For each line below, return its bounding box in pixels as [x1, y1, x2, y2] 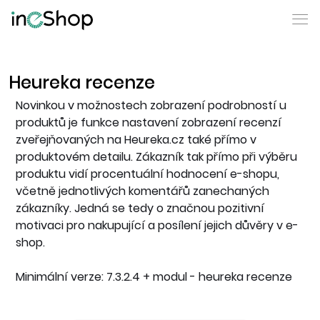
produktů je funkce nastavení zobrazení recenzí [16, 114, 281, 131]
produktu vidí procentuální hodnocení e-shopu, [16, 166, 279, 182]
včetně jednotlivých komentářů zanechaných [16, 183, 269, 199]
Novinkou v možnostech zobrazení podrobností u [16, 97, 286, 114]
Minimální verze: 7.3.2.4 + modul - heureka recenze [16, 269, 292, 285]
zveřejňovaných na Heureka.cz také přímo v [16, 131, 256, 148]
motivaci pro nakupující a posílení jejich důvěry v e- [16, 217, 299, 234]
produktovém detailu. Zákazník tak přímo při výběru [16, 149, 297, 165]
